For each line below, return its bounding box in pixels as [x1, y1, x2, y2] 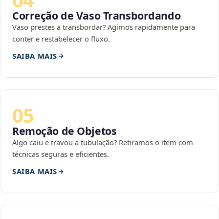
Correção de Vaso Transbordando [12, 8, 181, 23]
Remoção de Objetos [12, 124, 117, 138]
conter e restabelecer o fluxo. [12, 34, 110, 44]
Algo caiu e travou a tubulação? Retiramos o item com [12, 137, 193, 148]
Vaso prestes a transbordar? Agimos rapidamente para [12, 22, 195, 32]
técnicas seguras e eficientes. [12, 149, 109, 159]
